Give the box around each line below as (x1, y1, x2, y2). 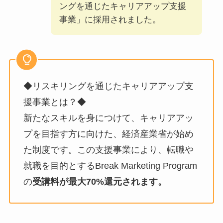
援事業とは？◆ (23, 97, 86, 107)
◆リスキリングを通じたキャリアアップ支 (23, 81, 194, 91)
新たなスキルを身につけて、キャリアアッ (23, 112, 194, 123)
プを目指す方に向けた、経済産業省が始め (23, 128, 194, 139)
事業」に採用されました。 (59, 14, 161, 24)
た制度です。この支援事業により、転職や (23, 144, 194, 155)
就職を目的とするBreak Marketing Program (23, 160, 197, 171)
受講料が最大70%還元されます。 (32, 176, 167, 187)
